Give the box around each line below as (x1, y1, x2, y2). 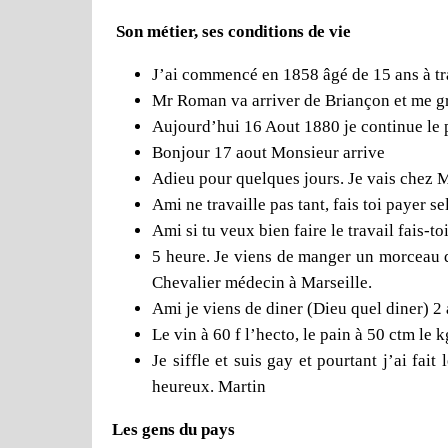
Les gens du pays (112, 419, 235, 439)
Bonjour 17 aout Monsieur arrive (152, 142, 385, 162)
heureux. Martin (152, 376, 266, 396)
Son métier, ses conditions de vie (116, 21, 351, 41)
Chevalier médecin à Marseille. (152, 272, 372, 292)
